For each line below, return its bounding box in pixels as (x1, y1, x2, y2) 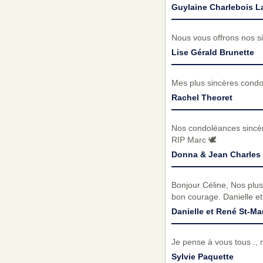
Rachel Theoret (171, 92, 232, 102)
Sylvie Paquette (171, 251, 234, 261)
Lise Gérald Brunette (171, 47, 254, 57)
